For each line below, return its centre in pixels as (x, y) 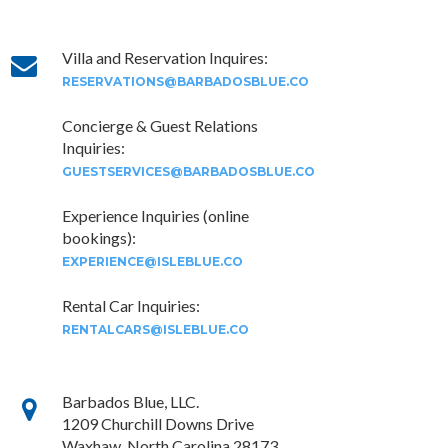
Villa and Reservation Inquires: (165, 57)
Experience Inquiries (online (155, 215)
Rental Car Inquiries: (131, 305)
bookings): (99, 237)
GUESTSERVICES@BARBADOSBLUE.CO (188, 171)
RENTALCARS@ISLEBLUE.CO (155, 329)
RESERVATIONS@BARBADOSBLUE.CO (185, 81)
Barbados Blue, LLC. (130, 401)
